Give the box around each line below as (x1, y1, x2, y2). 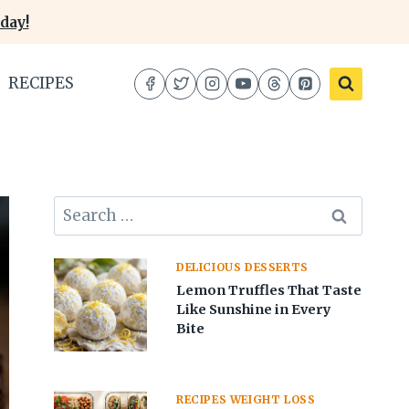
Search (53, 197, 108, 217)
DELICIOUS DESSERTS (176, 260, 309, 275)
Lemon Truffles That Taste (176, 282, 362, 299)
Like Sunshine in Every (176, 301, 332, 319)
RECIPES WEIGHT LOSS (176, 393, 316, 407)
